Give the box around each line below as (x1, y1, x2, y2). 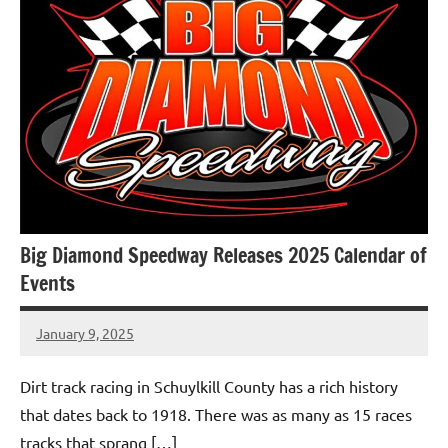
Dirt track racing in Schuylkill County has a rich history (20, 376, 398, 397)
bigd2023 (36, 335, 96, 354)
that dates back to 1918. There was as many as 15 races (20, 404, 412, 425)
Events (20, 268, 75, 298)
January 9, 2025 (36, 323, 134, 342)
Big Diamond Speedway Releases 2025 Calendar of (20, 240, 427, 270)
